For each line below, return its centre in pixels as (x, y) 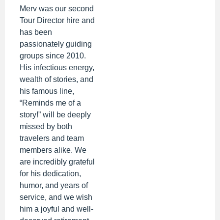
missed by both (46, 126)
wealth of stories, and (56, 79)
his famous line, (47, 91)
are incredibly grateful (57, 162)
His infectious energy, (57, 67)
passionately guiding (56, 44)
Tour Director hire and (57, 20)
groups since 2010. (53, 55)
